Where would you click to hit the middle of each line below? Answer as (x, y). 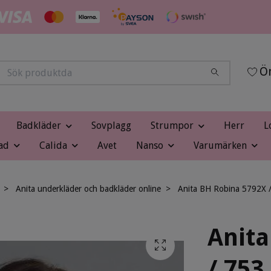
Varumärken (220, 145)
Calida (53, 145)
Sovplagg (111, 126)
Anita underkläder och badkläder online (88, 189)
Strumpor (172, 126)
